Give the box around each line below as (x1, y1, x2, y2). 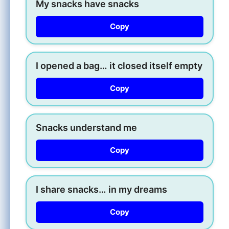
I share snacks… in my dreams (36, 184, 167, 195)
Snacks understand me (36, 122, 137, 133)
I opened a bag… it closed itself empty (36, 60, 202, 71)
